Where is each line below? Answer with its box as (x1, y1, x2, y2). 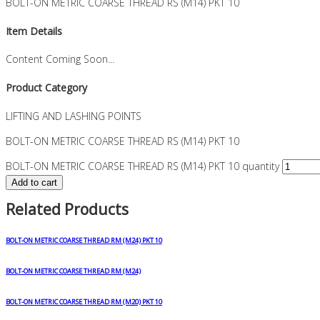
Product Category (6, 80, 87, 94)
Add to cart (11, 176, 57, 188)
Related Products (6, 199, 129, 219)
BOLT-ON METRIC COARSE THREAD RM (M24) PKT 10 (6, 235, 162, 245)
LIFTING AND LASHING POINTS (6, 109, 141, 123)
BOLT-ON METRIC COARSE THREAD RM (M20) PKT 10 (6, 296, 162, 306)
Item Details (6, 24, 62, 38)
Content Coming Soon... (6, 52, 114, 66)
